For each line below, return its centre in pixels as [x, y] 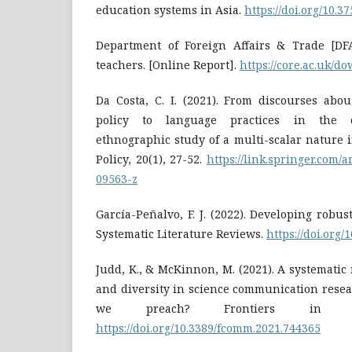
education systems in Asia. [170, 9]
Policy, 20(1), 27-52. [151, 159]
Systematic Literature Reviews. [181, 233]
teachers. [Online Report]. [168, 64]
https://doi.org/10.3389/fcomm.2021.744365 [208, 328]
